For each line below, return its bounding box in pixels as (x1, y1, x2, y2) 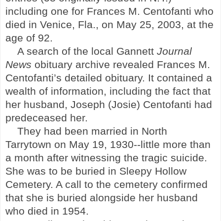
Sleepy (119, 165, 152, 177)
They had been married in (17, 125, 142, 137)
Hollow (155, 165, 186, 177)
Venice (40, 18, 72, 31)
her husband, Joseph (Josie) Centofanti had (5, 98, 212, 110)
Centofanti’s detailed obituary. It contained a (5, 72, 212, 84)
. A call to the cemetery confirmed (50, 178, 208, 190)
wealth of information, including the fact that (5, 85, 211, 97)
